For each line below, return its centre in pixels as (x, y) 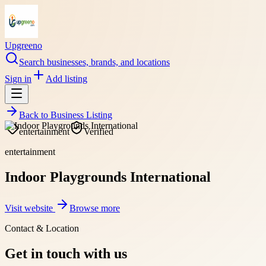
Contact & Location (42, 228)
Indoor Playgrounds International (108, 177)
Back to (35, 115)
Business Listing (81, 115)
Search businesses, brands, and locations (94, 62)
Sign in (18, 79)
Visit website (30, 208)
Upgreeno (23, 45)
